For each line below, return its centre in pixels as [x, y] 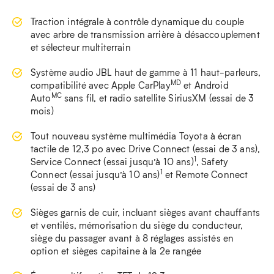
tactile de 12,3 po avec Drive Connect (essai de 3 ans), [146, 148]
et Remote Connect [205, 174]
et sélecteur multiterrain [81, 47]
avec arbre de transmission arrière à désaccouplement [145, 34]
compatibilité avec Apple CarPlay [101, 85]
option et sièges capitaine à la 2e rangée [116, 250]
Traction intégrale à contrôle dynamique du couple [138, 21]
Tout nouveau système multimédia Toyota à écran [136, 135]
